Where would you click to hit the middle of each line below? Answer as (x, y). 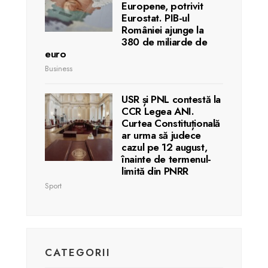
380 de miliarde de (165, 42)
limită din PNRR (155, 171)
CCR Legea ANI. (158, 111)
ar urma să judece (162, 135)
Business (59, 68)
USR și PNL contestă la (171, 99)
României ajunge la (163, 30)
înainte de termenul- (166, 159)
